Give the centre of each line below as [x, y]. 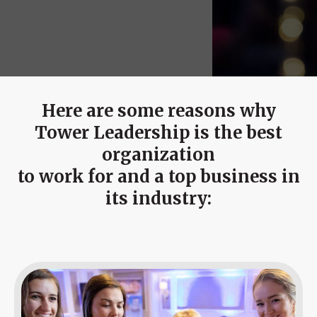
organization [158, 155]
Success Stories [59, 27]
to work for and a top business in [158, 177]
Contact [41, 79]
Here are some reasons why [158, 111]
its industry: [158, 199]
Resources [47, 53]
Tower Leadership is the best [158, 133]
